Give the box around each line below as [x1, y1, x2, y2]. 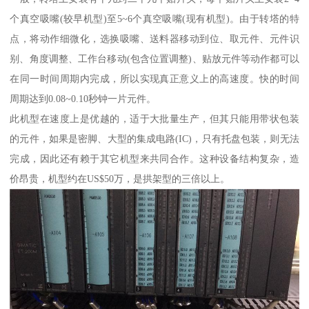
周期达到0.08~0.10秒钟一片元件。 [10, 92, 157, 104]
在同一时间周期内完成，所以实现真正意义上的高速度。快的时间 [10, 72, 299, 84]
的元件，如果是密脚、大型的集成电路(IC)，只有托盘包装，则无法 [10, 132, 299, 144]
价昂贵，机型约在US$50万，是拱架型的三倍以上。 [10, 172, 230, 184]
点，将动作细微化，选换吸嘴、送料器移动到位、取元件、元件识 [10, 32, 299, 44]
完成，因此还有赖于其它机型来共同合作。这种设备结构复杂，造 [10, 152, 299, 164]
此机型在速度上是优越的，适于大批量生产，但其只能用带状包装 [10, 112, 299, 124]
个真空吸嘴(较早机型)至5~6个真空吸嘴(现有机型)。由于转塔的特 [10, 12, 299, 24]
